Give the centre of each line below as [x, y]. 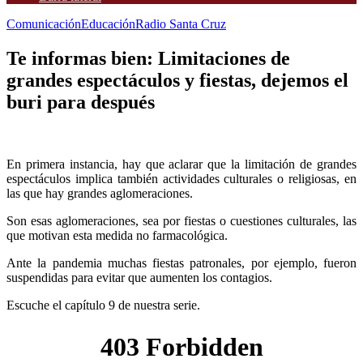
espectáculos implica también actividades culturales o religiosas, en [181, 178]
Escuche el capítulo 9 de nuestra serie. [103, 305]
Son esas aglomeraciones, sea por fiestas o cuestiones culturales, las [181, 220]
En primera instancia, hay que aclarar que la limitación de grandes [181, 164]
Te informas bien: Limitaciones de [148, 58]
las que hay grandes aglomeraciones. [100, 193]
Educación [108, 24]
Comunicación [44, 24]
